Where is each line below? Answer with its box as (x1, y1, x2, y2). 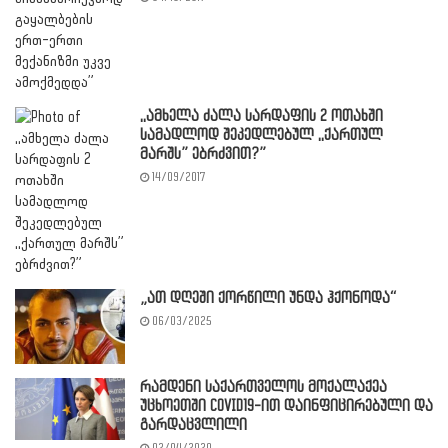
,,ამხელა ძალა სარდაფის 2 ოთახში (140, 108, 383, 126)
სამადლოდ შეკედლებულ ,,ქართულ (140, 127, 383, 145)
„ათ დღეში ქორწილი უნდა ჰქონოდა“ (140, 290, 396, 308)
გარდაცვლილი (140, 417, 247, 435)
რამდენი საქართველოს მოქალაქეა (140, 379, 387, 397)
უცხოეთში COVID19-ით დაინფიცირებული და (140, 398, 433, 416)
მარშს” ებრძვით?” (140, 146, 266, 164)
